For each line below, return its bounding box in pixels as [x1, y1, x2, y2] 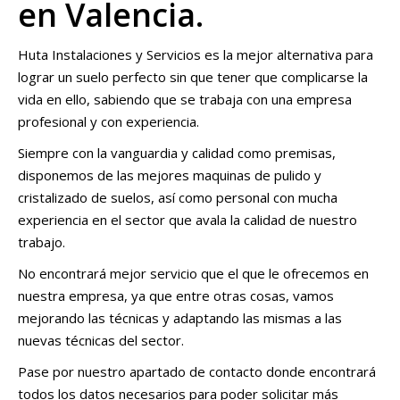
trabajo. [18, 233, 65, 251]
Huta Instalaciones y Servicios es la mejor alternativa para [18, 46, 373, 63]
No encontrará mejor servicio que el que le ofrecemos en [18, 264, 369, 282]
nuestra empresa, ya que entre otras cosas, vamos [18, 287, 334, 304]
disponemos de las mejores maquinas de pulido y [18, 166, 321, 184]
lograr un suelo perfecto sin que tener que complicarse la [18, 68, 368, 86]
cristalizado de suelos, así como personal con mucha [18, 188, 337, 206]
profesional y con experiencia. [18, 112, 199, 130]
